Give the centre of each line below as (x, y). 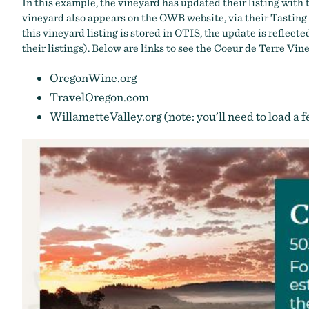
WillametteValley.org (106, 116)
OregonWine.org (93, 78)
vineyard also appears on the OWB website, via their (146, 18)
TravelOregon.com (99, 97)
